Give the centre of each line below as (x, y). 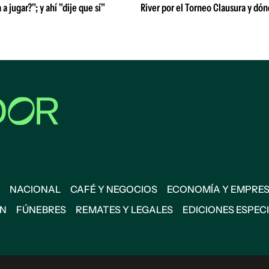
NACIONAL (35, 189)
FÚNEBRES (41, 210)
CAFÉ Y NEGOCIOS (114, 189)
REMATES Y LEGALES (124, 210)
